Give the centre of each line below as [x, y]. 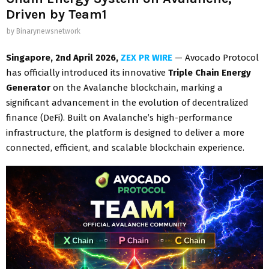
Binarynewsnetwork [48, 31]
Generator [28, 87]
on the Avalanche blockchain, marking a [137, 87]
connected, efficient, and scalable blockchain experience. [125, 147]
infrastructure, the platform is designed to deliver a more [125, 132]
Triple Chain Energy [210, 72]
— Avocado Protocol [216, 57]
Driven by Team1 [56, 14]
